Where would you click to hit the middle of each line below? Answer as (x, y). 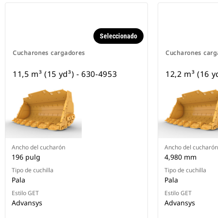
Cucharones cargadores (49, 53)
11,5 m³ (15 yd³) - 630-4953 (65, 74)
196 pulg (26, 157)
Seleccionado (118, 36)
